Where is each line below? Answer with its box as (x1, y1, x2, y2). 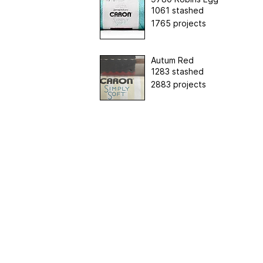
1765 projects (150, 18, 206, 28)
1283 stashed (150, 66, 204, 76)
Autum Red (150, 55, 194, 65)
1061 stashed (150, 5, 204, 15)
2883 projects (150, 79, 206, 89)
